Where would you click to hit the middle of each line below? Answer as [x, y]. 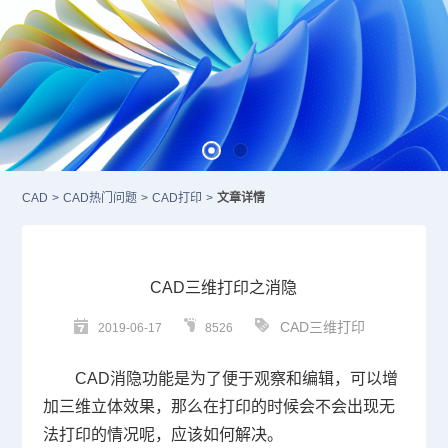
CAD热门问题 [100, 198]
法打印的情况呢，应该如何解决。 [162, 435]
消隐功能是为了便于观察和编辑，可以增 [253, 379]
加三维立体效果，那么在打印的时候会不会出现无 [218, 407]
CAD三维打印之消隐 [224, 288]
